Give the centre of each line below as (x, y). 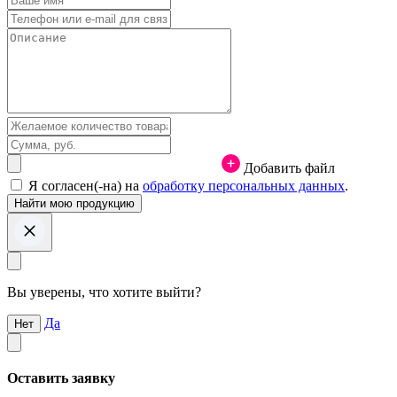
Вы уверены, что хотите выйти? (104, 292)
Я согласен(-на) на (86, 185)
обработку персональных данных (244, 185)
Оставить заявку (61, 378)
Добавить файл (289, 167)
